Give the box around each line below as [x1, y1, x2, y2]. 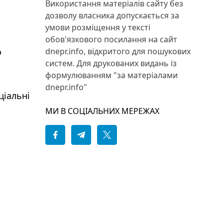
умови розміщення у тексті [45, 22, 150, 33]
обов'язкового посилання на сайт [45, 34, 177, 45]
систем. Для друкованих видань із [45, 58, 177, 69]
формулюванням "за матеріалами [45, 70, 178, 81]
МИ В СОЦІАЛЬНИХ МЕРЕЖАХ [45, 106, 159, 116]
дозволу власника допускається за [45, 10, 179, 21]
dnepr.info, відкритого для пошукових [45, 46, 191, 57]
